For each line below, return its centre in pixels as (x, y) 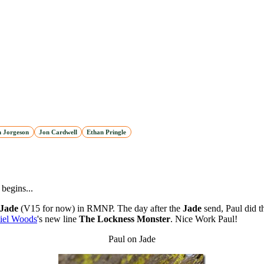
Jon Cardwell (58, 132)
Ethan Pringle (107, 132)
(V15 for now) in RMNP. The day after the (102, 209)
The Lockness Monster (125, 219)
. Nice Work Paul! (204, 219)
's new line (58, 219)
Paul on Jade (132, 239)
